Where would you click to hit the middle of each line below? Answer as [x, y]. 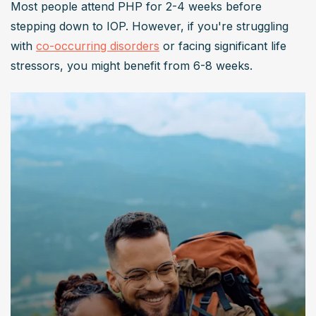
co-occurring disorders [98, 45]
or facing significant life [223, 45]
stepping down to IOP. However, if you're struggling [150, 26]
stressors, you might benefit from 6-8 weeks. [132, 65]
